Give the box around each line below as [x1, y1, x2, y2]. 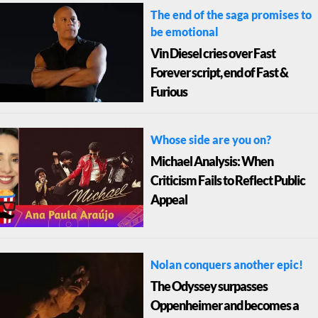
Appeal [150, 192, 187, 209]
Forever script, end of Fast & [150, 65, 288, 82]
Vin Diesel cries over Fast [150, 46, 275, 62]
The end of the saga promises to [150, 9, 312, 23]
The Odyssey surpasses [150, 279, 268, 295]
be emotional [150, 26, 219, 40]
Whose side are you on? [150, 133, 271, 148]
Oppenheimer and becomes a [150, 298, 299, 314]
